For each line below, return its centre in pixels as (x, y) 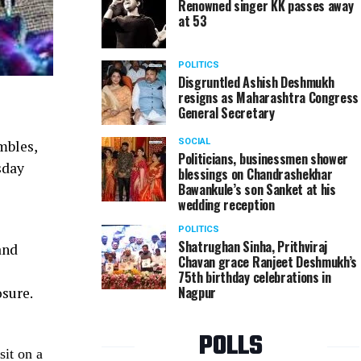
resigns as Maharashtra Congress (269, 98)
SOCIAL (194, 141)
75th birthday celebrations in (255, 277)
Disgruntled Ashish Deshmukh (256, 82)
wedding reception (226, 205)
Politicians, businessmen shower (263, 159)
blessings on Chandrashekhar (255, 174)
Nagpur (197, 293)
